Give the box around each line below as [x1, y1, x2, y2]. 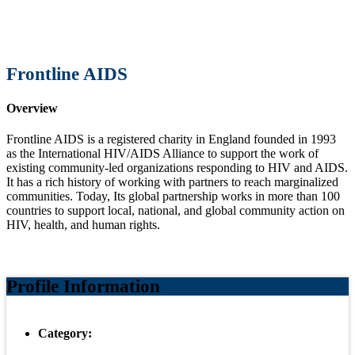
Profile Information [6, 277, 160, 297]
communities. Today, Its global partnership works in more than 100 [6, 189, 340, 204]
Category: [38, 326, 92, 341]
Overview [6, 101, 58, 115]
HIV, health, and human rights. [6, 218, 160, 232]
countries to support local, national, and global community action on [6, 204, 345, 218]
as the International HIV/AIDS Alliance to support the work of [6, 147, 319, 161]
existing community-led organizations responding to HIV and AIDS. [6, 161, 348, 175]
